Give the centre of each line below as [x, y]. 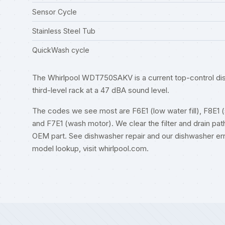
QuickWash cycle [61, 50]
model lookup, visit [65, 148]
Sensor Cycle [54, 12]
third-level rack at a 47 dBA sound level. [101, 90]
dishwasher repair [115, 136]
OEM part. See [58, 136]
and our [160, 136]
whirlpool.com [123, 148]
